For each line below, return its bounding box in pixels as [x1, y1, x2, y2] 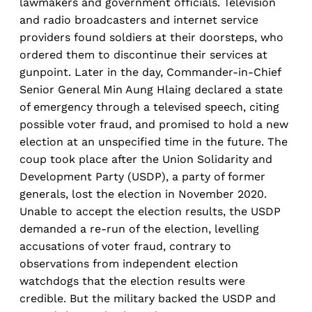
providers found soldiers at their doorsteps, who [19, 30, 283, 44]
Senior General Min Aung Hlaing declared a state [19, 82, 283, 96]
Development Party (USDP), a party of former [19, 169, 265, 183]
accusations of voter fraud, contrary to [19, 239, 231, 253]
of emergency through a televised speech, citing [19, 100, 279, 114]
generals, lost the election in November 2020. [19, 187, 267, 201]
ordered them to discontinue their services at [19, 47, 267, 61]
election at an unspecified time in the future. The [19, 134, 288, 148]
